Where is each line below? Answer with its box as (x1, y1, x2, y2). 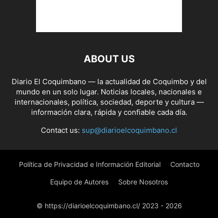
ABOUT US (83, 53, 135, 65)
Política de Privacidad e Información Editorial (18, 160, 161, 168)
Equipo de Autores (50, 178, 109, 186)
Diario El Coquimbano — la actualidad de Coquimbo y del (11, 77, 207, 86)
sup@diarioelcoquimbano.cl (82, 126, 177, 135)
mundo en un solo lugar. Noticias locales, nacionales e (16, 87, 202, 96)
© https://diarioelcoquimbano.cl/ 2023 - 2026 (36, 201, 182, 210)
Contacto (170, 160, 200, 168)
